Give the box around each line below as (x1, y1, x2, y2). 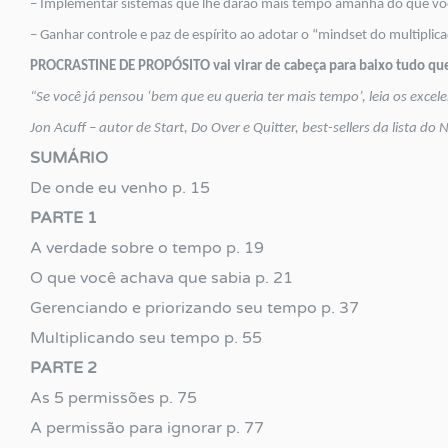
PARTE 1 (30, 207, 97, 228)
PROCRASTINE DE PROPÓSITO (30, 58, 210, 74)
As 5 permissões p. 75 (30, 387, 197, 408)
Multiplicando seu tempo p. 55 (30, 327, 262, 348)
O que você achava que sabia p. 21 (30, 267, 293, 288)
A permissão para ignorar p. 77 (30, 417, 264, 438)
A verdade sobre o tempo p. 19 (30, 237, 264, 258)
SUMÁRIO (30, 147, 108, 168)
